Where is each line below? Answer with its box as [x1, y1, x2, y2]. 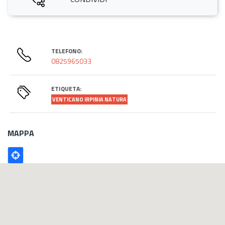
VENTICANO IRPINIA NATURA [52, 95, 127, 103]
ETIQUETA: [51, 83, 82, 93]
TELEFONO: [51, 46, 83, 56]
